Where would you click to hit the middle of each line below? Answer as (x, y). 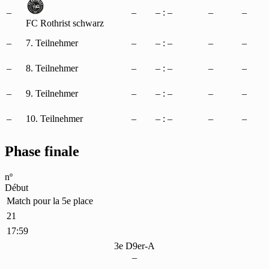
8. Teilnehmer (52, 68)
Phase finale (42, 151)
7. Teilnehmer (52, 43)
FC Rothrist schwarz (65, 23)
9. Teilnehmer (52, 93)
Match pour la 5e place (50, 201)
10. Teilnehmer (54, 118)
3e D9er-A (134, 246)
